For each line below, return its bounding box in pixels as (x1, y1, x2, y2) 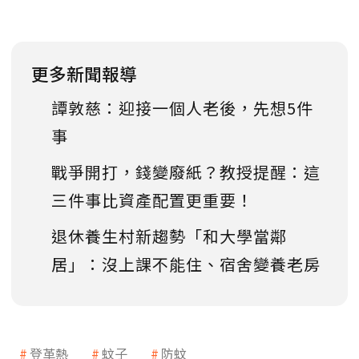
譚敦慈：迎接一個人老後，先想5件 (51, 96, 313, 120)
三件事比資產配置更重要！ (51, 188, 253, 212)
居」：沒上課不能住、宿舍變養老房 (51, 252, 321, 276)
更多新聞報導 (31, 61, 137, 87)
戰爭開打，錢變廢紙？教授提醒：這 (51, 160, 321, 184)
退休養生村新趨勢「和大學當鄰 (51, 224, 287, 248)
